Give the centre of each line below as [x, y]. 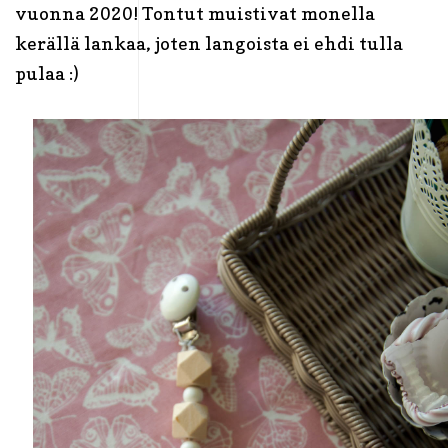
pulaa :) [49, 74]
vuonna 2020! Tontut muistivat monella [195, 14]
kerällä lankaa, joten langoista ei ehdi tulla [209, 44]
